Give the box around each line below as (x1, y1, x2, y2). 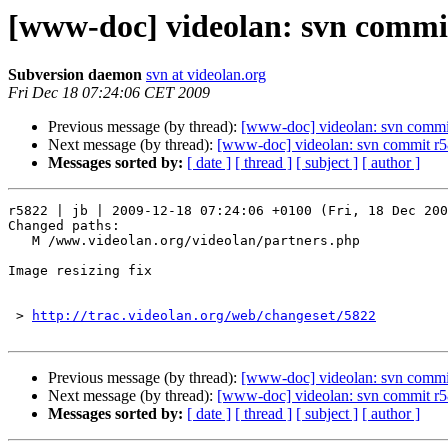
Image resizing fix (8, 263, 152, 279)
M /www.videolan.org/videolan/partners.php (8, 233, 32, 249)
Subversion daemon (8, 66, 142, 84)
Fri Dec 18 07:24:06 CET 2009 (8, 84, 210, 102)
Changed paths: (8, 218, 120, 234)
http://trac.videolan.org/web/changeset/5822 (32, 308, 376, 324)
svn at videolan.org (146, 66, 266, 84)
